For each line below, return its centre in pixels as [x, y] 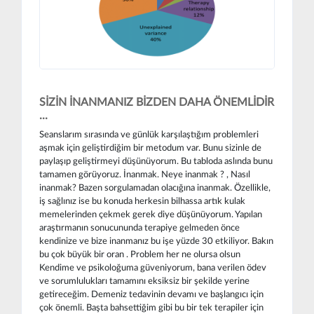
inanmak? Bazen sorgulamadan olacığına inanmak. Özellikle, [155, 187]
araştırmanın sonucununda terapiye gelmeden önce [139, 227]
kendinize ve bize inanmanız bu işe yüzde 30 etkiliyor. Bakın [156, 241]
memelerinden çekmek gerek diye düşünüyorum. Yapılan [151, 214]
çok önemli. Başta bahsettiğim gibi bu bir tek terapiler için [151, 307]
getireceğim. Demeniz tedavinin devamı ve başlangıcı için [151, 294]
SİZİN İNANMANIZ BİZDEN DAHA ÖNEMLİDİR [157, 102]
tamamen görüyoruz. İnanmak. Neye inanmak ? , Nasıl [145, 174]
